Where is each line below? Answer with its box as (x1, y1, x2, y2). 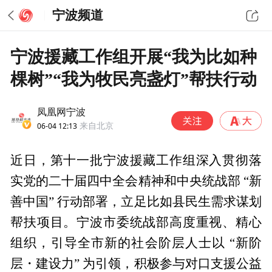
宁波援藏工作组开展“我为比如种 (10, 47, 257, 66)
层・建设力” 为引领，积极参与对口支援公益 (10, 257, 262, 271)
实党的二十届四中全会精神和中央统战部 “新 (10, 174, 262, 188)
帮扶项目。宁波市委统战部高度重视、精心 (10, 216, 262, 229)
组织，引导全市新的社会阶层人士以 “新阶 (10, 236, 262, 250)
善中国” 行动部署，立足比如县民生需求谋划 (10, 195, 262, 209)
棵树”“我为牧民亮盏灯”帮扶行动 (10, 69, 257, 89)
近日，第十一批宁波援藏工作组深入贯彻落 (10, 154, 262, 168)
